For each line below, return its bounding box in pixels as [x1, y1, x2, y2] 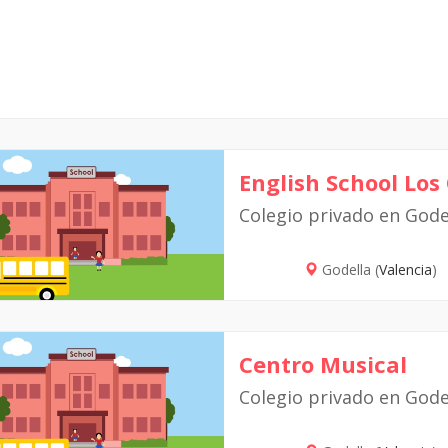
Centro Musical [239, 349, 408, 379]
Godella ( [317, 260, 379, 279]
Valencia [378, 260, 432, 279]
